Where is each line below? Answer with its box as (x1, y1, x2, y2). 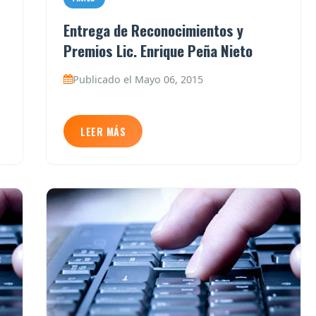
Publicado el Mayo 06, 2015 (73, 72, 203, 86)
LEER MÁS (80, 123, 126, 139)
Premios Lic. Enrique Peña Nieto (63, 39, 253, 61)
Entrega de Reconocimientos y (63, 18, 243, 41)
